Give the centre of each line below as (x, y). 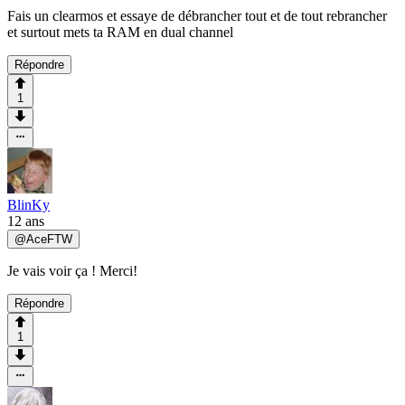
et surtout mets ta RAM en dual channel (120, 32)
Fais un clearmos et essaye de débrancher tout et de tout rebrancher (197, 15)
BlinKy (28, 204)
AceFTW (49, 239)
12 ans (26, 221)
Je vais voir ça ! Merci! (72, 270)
